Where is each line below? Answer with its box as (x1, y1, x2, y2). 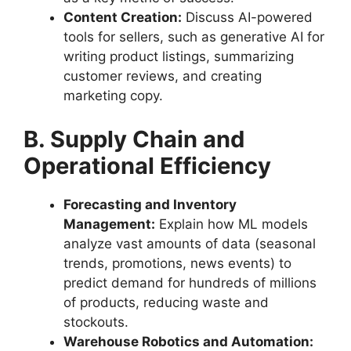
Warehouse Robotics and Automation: (63, 333, 313, 349)
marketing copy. (63, 88, 163, 103)
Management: (63, 215, 155, 232)
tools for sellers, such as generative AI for (63, 29, 324, 45)
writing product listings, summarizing (63, 49, 294, 64)
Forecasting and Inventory (63, 196, 237, 212)
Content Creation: (63, 9, 182, 25)
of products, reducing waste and (63, 294, 269, 310)
